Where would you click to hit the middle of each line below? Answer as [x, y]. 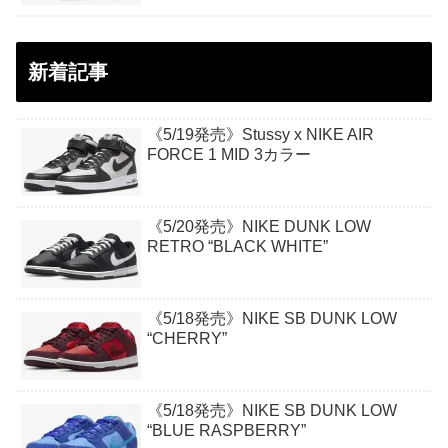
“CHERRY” [187, 339]
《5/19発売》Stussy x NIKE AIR [261, 135]
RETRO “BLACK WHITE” [238, 247]
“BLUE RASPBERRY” [227, 431]
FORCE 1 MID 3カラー [229, 155]
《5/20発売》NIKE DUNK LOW [259, 227]
